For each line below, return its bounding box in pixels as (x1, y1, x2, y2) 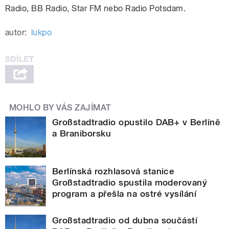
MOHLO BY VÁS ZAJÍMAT (9, 102, 111, 112)
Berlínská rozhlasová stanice (52, 166, 175, 176)
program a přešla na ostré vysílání (52, 188, 197, 199)
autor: (5, 27, 27, 37)
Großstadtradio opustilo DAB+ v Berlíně (52, 117, 221, 127)
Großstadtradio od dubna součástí (52, 215, 198, 225)
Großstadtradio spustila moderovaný (52, 177, 208, 188)
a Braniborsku (52, 128, 111, 139)
